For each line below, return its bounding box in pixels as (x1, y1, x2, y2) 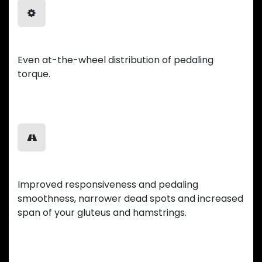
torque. (18, 67, 50, 81)
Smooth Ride (18, 159, 89, 174)
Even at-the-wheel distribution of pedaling (18, 53, 213, 67)
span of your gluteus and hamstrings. (18, 205, 187, 219)
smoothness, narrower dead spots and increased (18, 191, 243, 205)
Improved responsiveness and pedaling (18, 177, 198, 191)
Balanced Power (18, 35, 105, 50)
